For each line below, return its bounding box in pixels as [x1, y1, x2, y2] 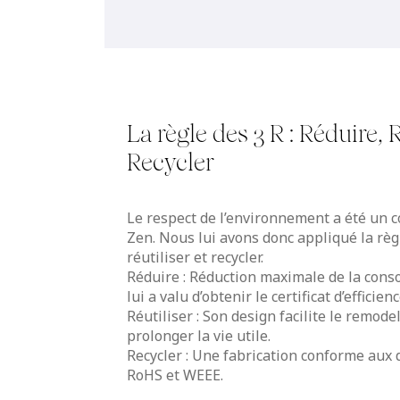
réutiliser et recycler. [127, 246, 263, 267]
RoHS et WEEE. [127, 364, 223, 385]
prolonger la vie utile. [127, 325, 271, 346]
